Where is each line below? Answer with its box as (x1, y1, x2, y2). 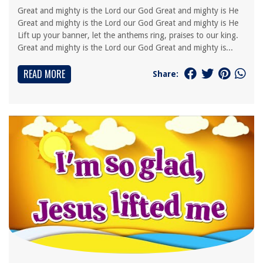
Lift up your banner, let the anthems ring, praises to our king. (18, 31, 238, 40)
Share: (153, 69, 178, 79)
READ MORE (23, 67, 65, 81)
